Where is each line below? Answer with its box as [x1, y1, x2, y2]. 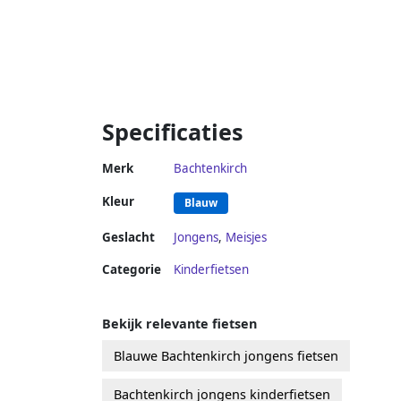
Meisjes [226, 228, 267, 245]
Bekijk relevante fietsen [102, 314, 257, 332]
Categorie [102, 260, 161, 277]
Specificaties [102, 115, 243, 147]
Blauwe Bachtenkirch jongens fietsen [114, 346, 338, 364]
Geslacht [102, 228, 155, 245]
